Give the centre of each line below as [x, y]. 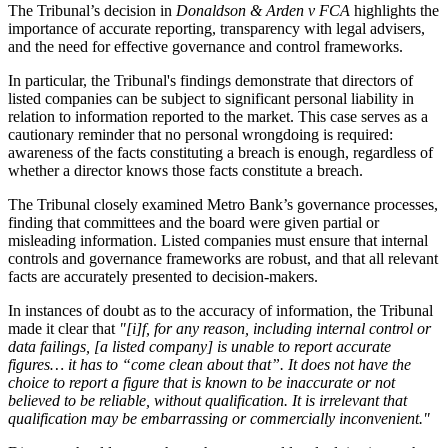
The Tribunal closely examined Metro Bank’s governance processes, [223, 204]
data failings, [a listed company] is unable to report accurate [199, 346]
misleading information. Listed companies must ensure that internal [218, 240]
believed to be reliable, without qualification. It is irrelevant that [207, 400]
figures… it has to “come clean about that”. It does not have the [209, 364]
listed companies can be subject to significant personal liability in [211, 98]
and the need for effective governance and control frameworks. [205, 46]
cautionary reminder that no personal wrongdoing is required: [200, 134]
